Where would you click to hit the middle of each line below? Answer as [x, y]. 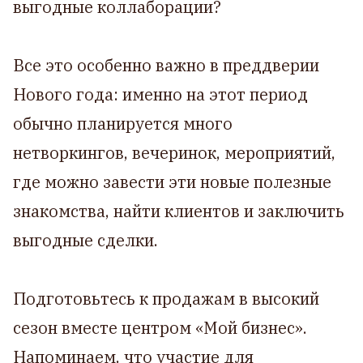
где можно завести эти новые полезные [172, 181]
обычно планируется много [123, 123]
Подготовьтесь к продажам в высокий [166, 298]
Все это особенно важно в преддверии [166, 65]
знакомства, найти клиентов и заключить [179, 211]
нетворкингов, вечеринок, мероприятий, [174, 152]
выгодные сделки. [85, 240]
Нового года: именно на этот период [160, 94]
